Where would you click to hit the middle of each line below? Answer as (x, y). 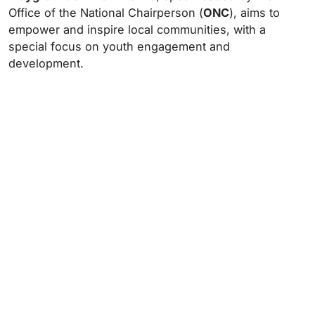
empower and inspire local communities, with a (137, 30)
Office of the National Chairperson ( (106, 13)
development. (46, 63)
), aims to (255, 13)
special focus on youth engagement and (119, 46)
